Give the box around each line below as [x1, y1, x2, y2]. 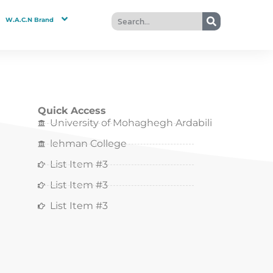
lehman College [50, 138, 127, 150]
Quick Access [38, 105, 107, 117]
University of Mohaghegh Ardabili [50, 117, 213, 129]
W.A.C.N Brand [5, 15, 54, 24]
